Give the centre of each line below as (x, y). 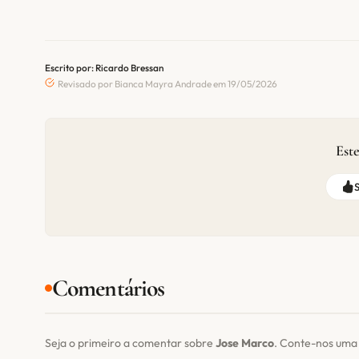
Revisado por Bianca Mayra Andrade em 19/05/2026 (167, 83)
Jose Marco (245, 343)
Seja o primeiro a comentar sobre (130, 343)
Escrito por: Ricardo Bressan (105, 67)
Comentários (109, 288)
